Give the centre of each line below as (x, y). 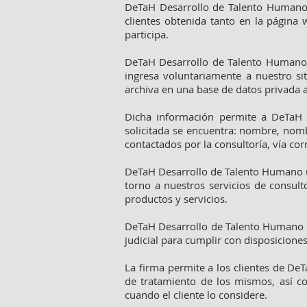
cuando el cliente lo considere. (196, 295)
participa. (147, 34)
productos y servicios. (176, 199)
